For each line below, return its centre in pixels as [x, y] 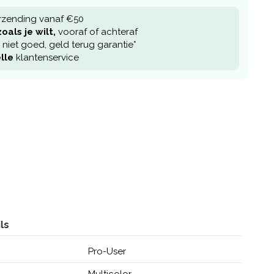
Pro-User [107, 251]
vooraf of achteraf [97, 32]
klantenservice [46, 57]
